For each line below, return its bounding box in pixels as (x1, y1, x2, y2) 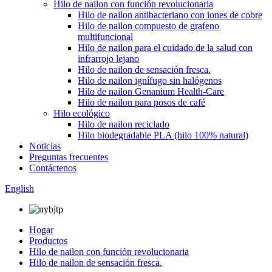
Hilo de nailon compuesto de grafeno (78, 21, 219, 31)
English (5, 183, 34, 194)
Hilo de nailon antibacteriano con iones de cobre (78, 10, 262, 20)
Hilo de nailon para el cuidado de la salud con (78, 42, 253, 53)
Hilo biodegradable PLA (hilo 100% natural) (78, 130, 248, 140)
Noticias (29, 141, 61, 151)
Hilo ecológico (53, 108, 110, 118)
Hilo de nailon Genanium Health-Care (78, 86, 224, 97)
